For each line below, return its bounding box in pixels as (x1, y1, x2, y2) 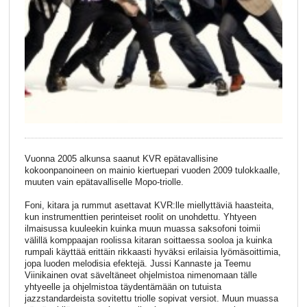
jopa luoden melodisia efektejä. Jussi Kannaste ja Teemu (24, 258, 251, 269)
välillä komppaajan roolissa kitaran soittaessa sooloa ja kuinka (24, 234, 272, 245)
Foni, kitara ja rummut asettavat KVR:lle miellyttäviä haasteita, (24, 199, 274, 210)
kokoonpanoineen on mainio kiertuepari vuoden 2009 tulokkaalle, (24, 164, 280, 175)
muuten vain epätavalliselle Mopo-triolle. (24, 176, 184, 187)
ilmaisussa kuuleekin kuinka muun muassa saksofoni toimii (24, 223, 260, 234)
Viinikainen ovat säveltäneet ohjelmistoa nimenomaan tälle (24, 269, 257, 280)
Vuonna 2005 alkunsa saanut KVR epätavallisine (24, 153, 218, 164)
